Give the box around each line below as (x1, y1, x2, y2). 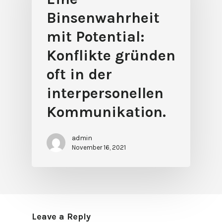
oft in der (47, 65, 112, 83)
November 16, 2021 (72, 143, 126, 151)
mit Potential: (47, 27, 145, 46)
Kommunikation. (47, 103, 166, 121)
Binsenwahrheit (47, 8, 160, 27)
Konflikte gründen (47, 46, 175, 64)
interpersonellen (47, 84, 164, 102)
